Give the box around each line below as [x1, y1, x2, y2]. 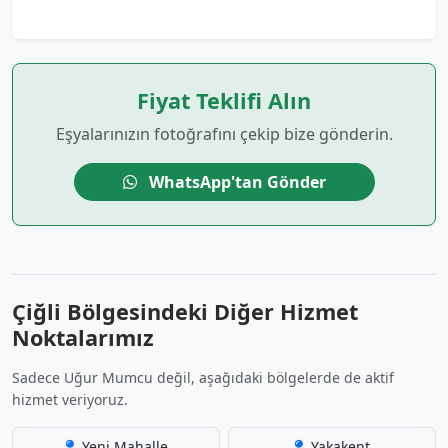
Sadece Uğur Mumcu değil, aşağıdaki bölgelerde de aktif [12, 368, 394, 387]
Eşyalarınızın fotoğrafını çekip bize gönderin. [55, 123, 393, 145]
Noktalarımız [12, 323, 154, 352]
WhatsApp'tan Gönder [144, 171, 326, 193]
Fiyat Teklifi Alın [137, 86, 311, 115]
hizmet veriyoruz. [12, 390, 128, 409]
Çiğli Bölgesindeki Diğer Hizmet [12, 297, 358, 326]
